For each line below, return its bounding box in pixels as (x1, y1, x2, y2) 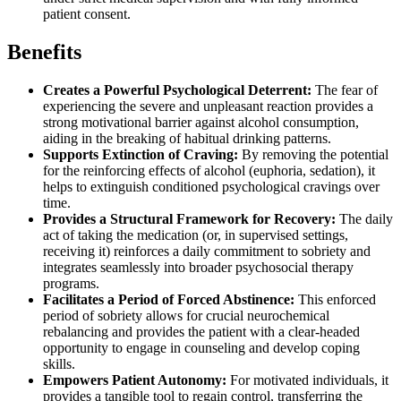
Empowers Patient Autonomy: (43, 371, 226, 388)
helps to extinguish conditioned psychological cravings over (43, 178, 380, 194)
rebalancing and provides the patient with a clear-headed (43, 323, 360, 339)
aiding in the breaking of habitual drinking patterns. (43, 130, 331, 146)
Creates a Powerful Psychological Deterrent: (43, 81, 311, 98)
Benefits (7, 39, 81, 64)
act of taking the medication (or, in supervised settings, (43, 226, 348, 243)
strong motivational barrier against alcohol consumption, (43, 114, 359, 130)
